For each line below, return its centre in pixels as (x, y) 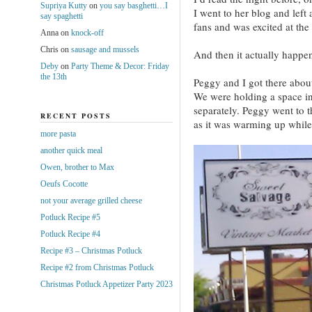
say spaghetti (61, 16)
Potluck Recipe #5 (70, 217)
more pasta (58, 133)
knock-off (87, 32)
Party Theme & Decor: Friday (120, 66)
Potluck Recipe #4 (70, 234)
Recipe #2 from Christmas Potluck (97, 267)
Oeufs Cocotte (64, 184)
